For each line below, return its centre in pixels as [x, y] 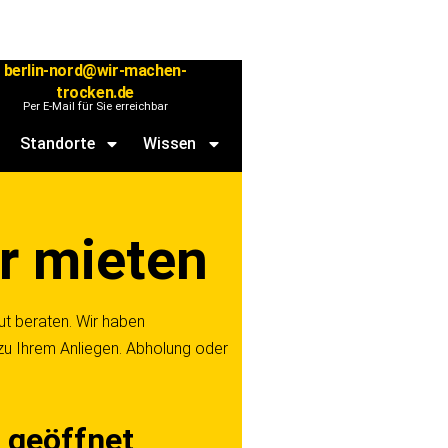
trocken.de [95, 92]
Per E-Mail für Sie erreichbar [95, 106]
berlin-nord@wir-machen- [95, 70]
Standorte [57, 143]
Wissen [169, 143]
